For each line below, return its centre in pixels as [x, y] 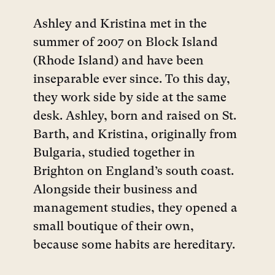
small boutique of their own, [114, 227]
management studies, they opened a [135, 208]
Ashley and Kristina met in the [120, 24]
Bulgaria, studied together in [114, 153]
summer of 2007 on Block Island [126, 43]
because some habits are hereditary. [134, 245]
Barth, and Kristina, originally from [135, 135]
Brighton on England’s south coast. [134, 172]
